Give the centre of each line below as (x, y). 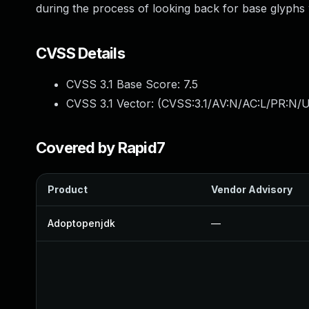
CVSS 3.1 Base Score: (125, 84)
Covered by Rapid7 (101, 148)
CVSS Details (80, 53)
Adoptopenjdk (81, 223)
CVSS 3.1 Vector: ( (114, 103)
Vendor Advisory (252, 189)
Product (68, 189)
